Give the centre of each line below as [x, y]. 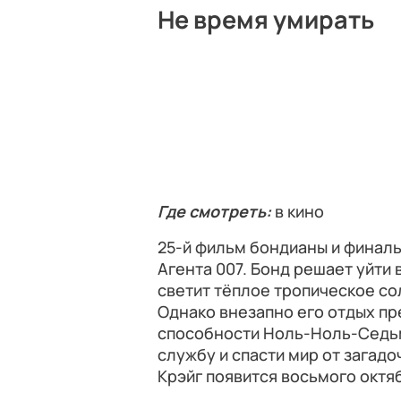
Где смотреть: [214, 211]
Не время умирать [266, 19]
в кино [298, 211]
